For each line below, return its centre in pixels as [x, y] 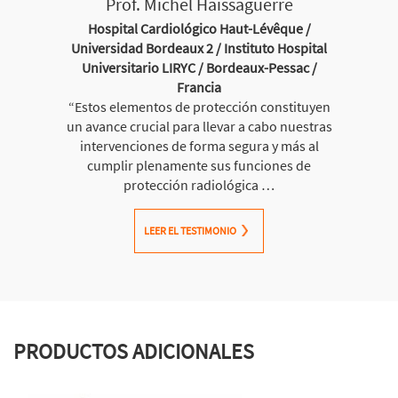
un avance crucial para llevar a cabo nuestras [199, 126]
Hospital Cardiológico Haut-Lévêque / [199, 28]
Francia [199, 87]
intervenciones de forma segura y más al [199, 145]
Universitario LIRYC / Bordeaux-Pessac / [199, 67]
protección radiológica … [199, 184]
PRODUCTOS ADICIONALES [134, 351]
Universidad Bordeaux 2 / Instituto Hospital [199, 48]
